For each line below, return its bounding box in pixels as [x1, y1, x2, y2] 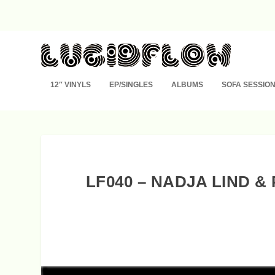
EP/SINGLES [109, 80, 153, 89]
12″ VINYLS [50, 80, 91, 89]
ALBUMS [171, 80, 204, 89]
